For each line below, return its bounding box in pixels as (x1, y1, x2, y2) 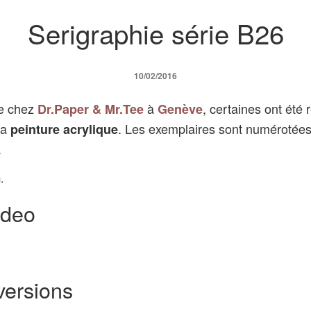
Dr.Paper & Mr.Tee (37, 99, 144, 118)
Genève (158, 99, 203, 118)
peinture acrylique (10, 119, 118, 138)
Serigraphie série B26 (27, 13, 284, 52)
